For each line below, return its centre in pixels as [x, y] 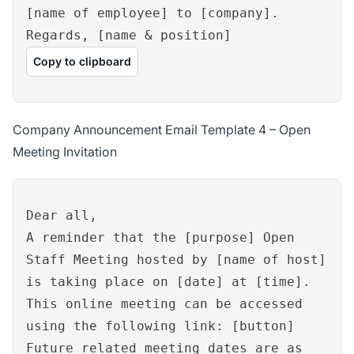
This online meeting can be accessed [164, 304]
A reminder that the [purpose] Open [160, 238]
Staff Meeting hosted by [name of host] [176, 260]
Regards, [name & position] [129, 36]
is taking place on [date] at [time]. [168, 282]
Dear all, [62, 216]
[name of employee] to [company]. [153, 13]
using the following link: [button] [160, 326]
